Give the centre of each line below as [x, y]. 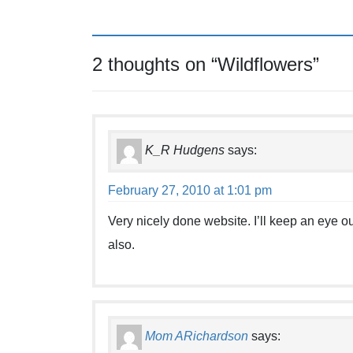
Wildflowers [265, 65]
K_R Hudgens [185, 150]
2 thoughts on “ [155, 65]
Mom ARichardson [197, 336]
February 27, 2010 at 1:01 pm [190, 190]
